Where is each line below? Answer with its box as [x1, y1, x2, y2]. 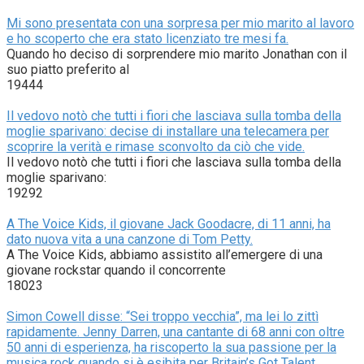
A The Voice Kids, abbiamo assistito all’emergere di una [6, 246, 323, 262]
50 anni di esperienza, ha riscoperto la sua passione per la [6, 339, 336, 355]
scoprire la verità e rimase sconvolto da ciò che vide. [6, 138, 305, 154]
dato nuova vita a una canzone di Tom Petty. [6, 231, 253, 247]
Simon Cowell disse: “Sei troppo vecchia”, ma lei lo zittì [6, 308, 318, 324]
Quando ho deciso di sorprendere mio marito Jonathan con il [6, 45, 347, 62]
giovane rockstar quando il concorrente [6, 262, 226, 278]
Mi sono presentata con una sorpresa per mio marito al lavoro [6, 15, 354, 31]
